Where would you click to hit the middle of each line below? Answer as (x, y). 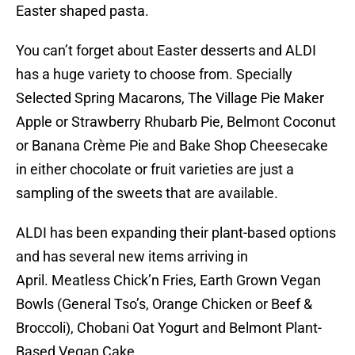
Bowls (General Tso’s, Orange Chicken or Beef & (164, 304)
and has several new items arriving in (132, 257)
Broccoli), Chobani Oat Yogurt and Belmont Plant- (169, 328)
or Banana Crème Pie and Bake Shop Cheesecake (172, 146)
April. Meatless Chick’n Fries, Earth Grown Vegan (168, 281)
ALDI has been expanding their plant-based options (176, 233)
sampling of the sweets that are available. (147, 193)
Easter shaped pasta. (82, 11)
